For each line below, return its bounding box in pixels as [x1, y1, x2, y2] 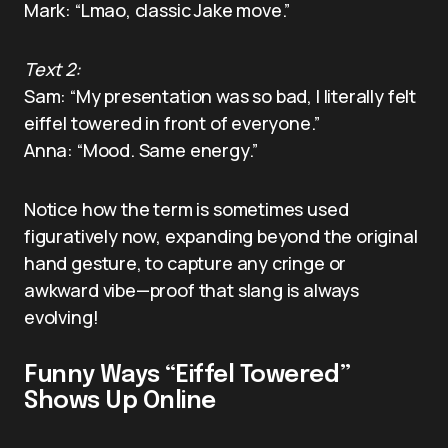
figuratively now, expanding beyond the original [24, 223, 418, 248]
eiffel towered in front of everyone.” [24, 110, 320, 135]
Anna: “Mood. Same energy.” [24, 137, 258, 162]
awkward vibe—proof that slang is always [24, 277, 359, 302]
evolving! [24, 304, 99, 329]
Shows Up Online [24, 388, 216, 414]
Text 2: [24, 56, 81, 81]
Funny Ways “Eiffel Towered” [24, 362, 351, 388]
